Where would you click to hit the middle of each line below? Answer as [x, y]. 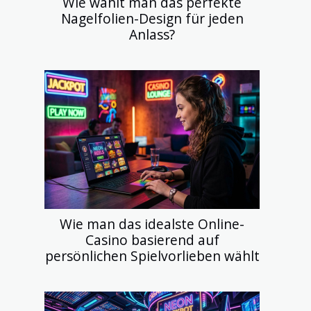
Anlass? [152, 34]
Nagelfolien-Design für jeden [152, 18]
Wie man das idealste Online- [152, 224]
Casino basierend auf [152, 239]
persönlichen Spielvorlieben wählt [152, 255]
